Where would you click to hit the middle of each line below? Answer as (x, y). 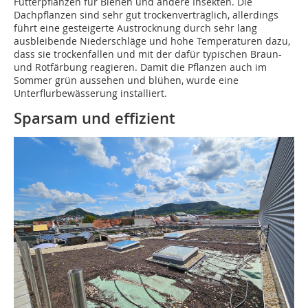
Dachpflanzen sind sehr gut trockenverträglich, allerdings (146, 14)
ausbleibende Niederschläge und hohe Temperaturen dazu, (152, 41)
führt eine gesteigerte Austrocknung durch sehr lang (135, 27)
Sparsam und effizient (95, 118)
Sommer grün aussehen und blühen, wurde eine (126, 80)
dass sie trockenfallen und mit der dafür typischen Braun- (148, 54)
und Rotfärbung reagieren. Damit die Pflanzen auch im (140, 67)
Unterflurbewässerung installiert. (90, 93)
